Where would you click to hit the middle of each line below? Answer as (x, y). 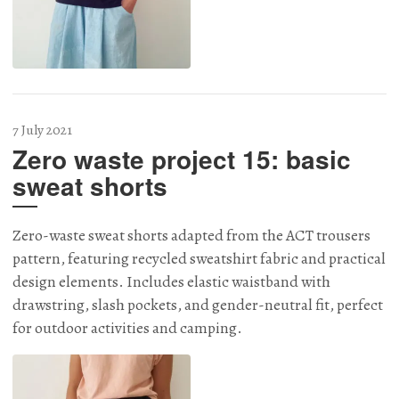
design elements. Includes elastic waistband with (171, 281)
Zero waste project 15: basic (182, 159)
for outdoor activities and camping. (127, 327)
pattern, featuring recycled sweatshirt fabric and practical (199, 258)
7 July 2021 (42, 129)
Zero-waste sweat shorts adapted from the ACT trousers (191, 235)
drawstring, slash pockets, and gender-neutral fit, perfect (198, 304)
